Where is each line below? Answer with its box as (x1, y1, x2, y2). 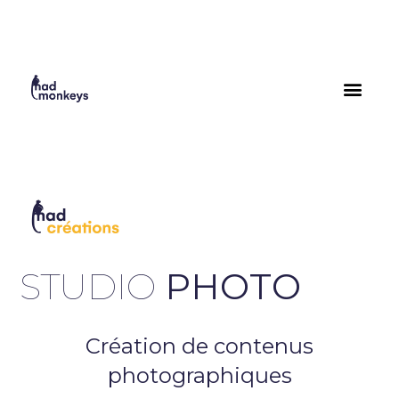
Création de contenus (85, 332, 313, 359)
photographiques (107, 362, 292, 388)
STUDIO (20, 264, 166, 308)
